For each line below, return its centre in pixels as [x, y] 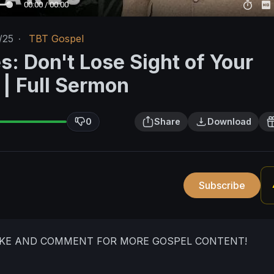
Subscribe [222, 186]
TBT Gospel [56, 39]
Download [230, 122]
